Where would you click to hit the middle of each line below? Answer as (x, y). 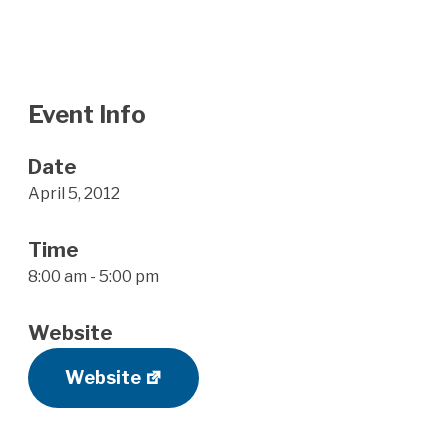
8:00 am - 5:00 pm (93, 276)
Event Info (87, 114)
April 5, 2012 (74, 193)
